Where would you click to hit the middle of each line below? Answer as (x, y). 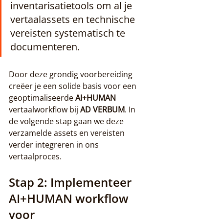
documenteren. (45, 47)
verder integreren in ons (55, 145)
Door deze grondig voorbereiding (72, 74)
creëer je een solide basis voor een (74, 86)
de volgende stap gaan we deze (67, 121)
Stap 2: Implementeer (72, 182)
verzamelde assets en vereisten (68, 133)
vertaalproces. (35, 156)
